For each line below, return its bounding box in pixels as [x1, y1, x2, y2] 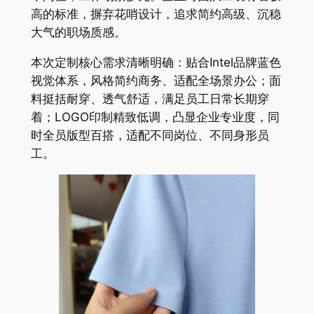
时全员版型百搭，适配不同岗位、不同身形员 [30, 128, 269, 142]
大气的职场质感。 [30, 25, 126, 40]
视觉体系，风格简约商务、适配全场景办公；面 [30, 73, 281, 88]
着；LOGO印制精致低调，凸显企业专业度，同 [30, 109, 280, 124]
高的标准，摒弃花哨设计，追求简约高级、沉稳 [30, 7, 281, 22]
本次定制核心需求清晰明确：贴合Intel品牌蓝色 [30, 55, 281, 69]
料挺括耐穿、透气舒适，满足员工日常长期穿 [30, 91, 269, 106]
